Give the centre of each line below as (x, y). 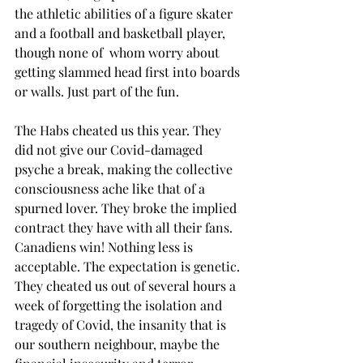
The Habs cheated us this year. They (120, 130)
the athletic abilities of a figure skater (125, 13)
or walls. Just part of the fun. (97, 91)
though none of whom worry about (119, 52)
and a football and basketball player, (122, 33)
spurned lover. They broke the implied (127, 208)
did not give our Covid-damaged (110, 149)
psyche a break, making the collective (125, 169)
